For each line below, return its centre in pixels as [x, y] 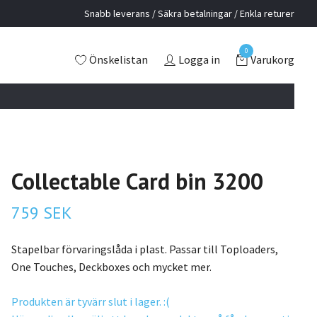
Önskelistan [119, 60]
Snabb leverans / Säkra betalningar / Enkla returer [189, 13]
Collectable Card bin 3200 [137, 181]
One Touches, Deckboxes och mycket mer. [111, 267]
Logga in [199, 60]
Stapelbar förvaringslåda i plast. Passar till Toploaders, [144, 249]
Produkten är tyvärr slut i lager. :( [90, 302]
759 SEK [41, 213]
